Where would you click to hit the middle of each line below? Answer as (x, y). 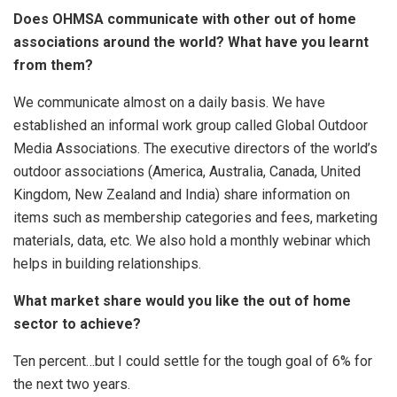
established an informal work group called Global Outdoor (191, 125)
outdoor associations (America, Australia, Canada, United (187, 171)
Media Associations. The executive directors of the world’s (195, 148)
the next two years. (72, 384)
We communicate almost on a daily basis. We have (169, 102)
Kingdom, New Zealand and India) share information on (182, 194)
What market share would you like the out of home (182, 300)
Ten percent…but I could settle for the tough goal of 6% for (193, 361)
